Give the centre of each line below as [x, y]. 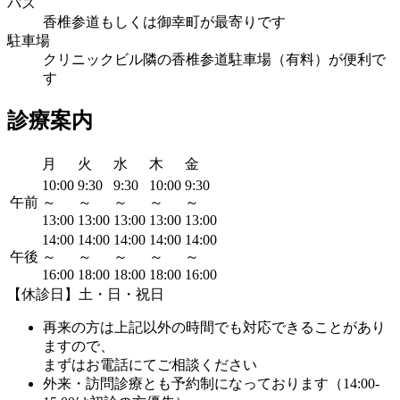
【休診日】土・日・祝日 [86, 294]
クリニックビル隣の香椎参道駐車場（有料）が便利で [214, 59]
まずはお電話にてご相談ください [150, 364]
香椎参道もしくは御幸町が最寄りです [164, 21]
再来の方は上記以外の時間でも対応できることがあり [214, 327]
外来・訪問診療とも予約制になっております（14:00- [211, 383]
